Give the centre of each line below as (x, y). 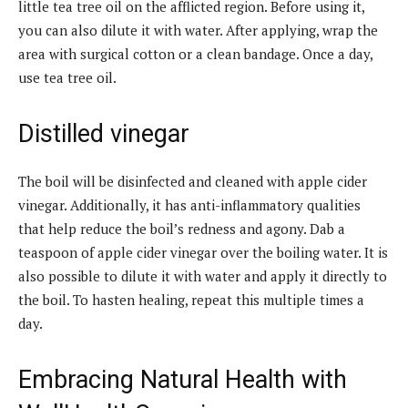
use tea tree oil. (67, 77)
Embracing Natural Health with (183, 379)
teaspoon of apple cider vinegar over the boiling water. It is (203, 252)
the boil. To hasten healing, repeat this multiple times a (191, 299)
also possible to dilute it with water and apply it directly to (203, 275)
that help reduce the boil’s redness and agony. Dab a (182, 228)
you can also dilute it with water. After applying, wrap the (198, 30)
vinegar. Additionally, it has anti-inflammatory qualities (189, 204)
